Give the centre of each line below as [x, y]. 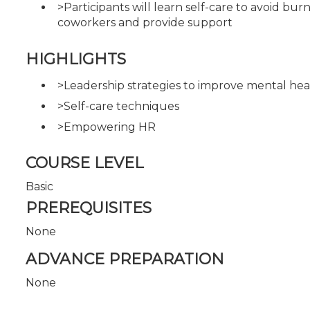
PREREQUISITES [89, 208]
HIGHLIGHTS [76, 59]
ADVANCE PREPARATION [125, 259]
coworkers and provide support [145, 22]
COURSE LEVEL [84, 163]
